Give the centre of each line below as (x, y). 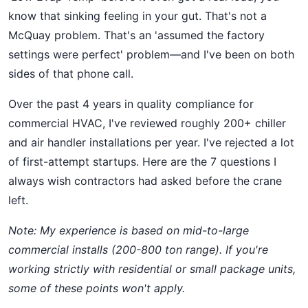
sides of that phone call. (71, 74)
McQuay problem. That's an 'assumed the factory (136, 35)
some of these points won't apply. (97, 288)
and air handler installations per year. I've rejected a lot (151, 142)
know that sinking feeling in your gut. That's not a (137, 16)
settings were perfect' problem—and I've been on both (151, 54)
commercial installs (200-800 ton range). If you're (138, 250)
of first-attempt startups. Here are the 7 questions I (142, 162)
